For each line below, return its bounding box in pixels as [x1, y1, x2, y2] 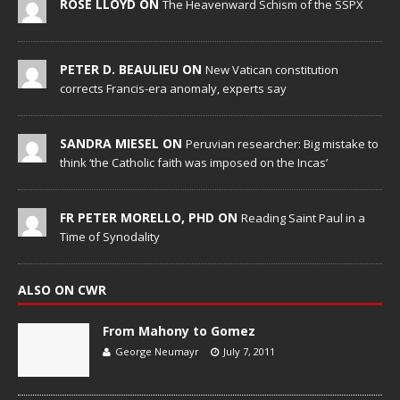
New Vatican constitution [205, 62, 338, 79]
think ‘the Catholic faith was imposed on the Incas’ [60, 154, 328, 171]
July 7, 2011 [223, 345, 275, 359]
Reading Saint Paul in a [241, 210, 365, 227]
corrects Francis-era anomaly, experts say [60, 80, 287, 97]
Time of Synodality [60, 229, 160, 246]
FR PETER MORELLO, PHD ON [60, 209, 241, 227]
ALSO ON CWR [18, 281, 106, 299]
